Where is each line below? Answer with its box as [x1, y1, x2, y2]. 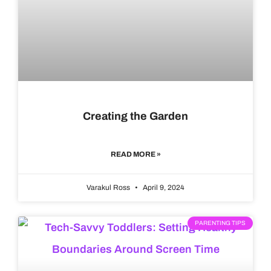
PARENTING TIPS [195, 220, 246, 227]
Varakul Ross [87, 183, 132, 192]
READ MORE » [110, 150, 161, 159]
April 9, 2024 [141, 183, 184, 192]
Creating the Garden [83, 110, 188, 123]
